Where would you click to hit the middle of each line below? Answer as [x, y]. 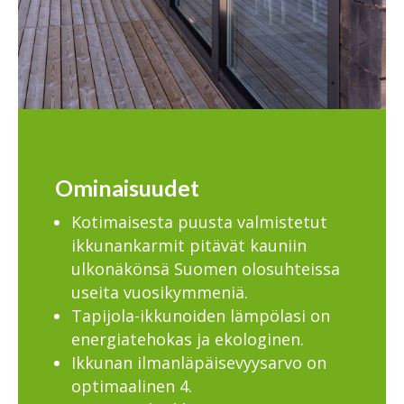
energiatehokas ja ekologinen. [187, 339]
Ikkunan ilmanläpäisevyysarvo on [198, 363]
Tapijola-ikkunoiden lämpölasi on [200, 316]
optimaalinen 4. [131, 386]
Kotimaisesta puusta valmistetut [199, 222]
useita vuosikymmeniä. [159, 292]
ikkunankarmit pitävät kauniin [188, 245]
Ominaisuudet [127, 187]
